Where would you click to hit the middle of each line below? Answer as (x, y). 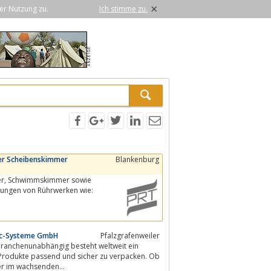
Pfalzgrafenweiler (130, 235)
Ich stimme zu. (123, 9)
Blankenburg (137, 159)
